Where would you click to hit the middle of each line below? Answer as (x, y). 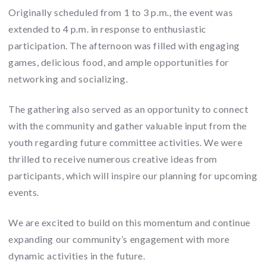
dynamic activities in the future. (77, 255)
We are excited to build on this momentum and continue (129, 222)
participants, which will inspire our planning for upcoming (133, 175)
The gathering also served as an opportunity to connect (129, 109)
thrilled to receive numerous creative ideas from (113, 159)
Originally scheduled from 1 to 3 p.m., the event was (121, 12)
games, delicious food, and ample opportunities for (119, 62)
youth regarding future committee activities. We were (126, 142)
